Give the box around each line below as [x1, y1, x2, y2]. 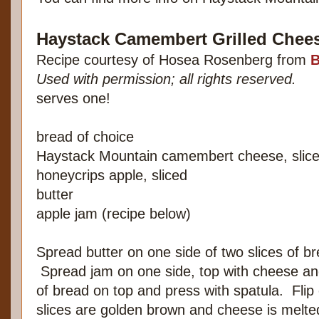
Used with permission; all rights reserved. [36, 71, 296, 88]
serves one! [36, 90, 110, 107]
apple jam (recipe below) [36, 206, 191, 222]
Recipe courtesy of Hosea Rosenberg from [36, 52, 310, 68]
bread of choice [36, 129, 134, 145]
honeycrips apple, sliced [36, 167, 187, 184]
